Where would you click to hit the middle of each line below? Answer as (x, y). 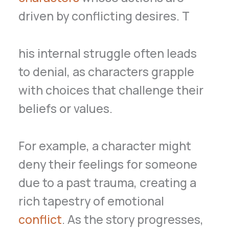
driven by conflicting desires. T (104, 16)
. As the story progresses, (133, 219)
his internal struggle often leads (108, 53)
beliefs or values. (66, 108)
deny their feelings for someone (108, 164)
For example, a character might (105, 145)
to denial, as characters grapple (107, 71)
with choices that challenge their (111, 90)
